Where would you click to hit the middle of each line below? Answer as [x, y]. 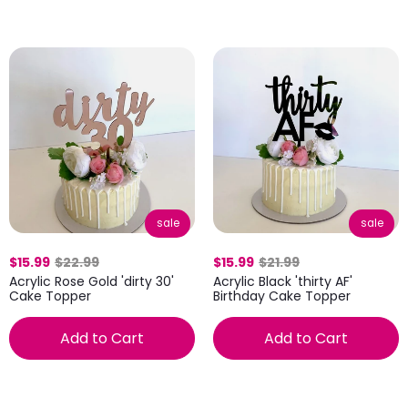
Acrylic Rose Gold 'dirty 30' [92, 281]
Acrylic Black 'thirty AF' [283, 281]
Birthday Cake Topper [282, 296]
